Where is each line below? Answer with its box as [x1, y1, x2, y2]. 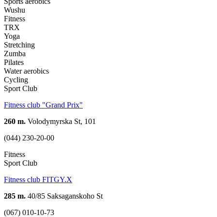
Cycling [4, 76, 28, 84]
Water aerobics [4, 67, 49, 76]
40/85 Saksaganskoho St [26, 192, 103, 201]
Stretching [4, 41, 35, 49]
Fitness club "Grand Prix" [4, 101, 83, 109]
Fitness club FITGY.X [4, 175, 72, 184]
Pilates [4, 58, 24, 67]
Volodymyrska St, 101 [26, 117, 96, 126]
